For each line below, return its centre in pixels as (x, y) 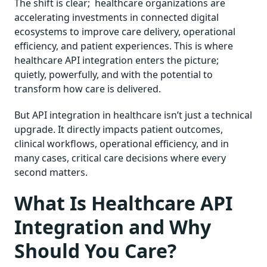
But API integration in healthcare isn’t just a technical (133, 115)
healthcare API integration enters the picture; (117, 60)
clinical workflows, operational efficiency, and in (122, 143)
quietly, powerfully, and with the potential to (114, 74)
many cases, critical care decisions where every (120, 158)
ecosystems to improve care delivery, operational (125, 31)
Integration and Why (113, 226)
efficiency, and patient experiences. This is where (124, 46)
